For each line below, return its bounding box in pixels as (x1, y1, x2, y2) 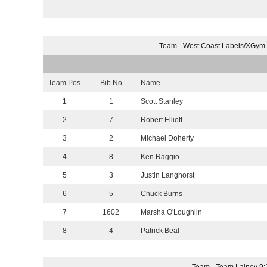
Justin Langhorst (141, 171, 194, 180)
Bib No (100, 79, 122, 88)
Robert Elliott (141, 116, 182, 125)
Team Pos (48, 79, 80, 88)
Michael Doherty (141, 134, 194, 143)
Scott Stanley (141, 97, 183, 106)
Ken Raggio (141, 153, 179, 162)
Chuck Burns (141, 190, 182, 198)
